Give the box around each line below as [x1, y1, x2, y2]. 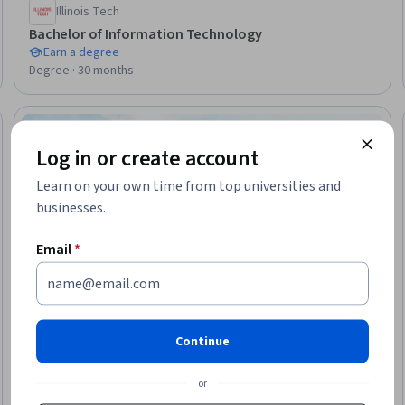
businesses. [36, 197, 106, 218]
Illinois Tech [55, 2, 119, 21]
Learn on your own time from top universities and [36, 175, 341, 196]
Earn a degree [42, 42, 119, 61]
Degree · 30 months [28, 61, 134, 80]
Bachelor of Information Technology [28, 24, 263, 44]
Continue [175, 332, 230, 351]
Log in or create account [36, 142, 259, 174]
